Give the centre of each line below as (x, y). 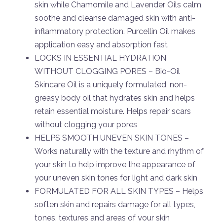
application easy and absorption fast (101, 45)
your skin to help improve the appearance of (115, 165)
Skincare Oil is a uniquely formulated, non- (111, 85)
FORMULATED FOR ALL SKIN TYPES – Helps (119, 191)
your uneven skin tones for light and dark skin (116, 178)
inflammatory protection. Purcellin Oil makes (115, 31)
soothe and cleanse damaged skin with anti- (115, 18)
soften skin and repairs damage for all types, (115, 204)
